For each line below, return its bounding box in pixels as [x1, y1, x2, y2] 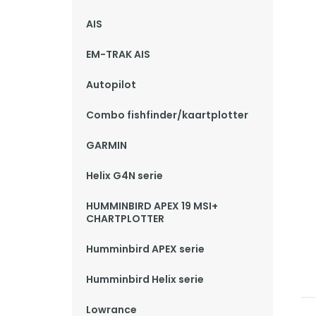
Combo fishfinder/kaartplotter [86, 108, 248, 122]
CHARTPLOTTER [86, 212, 164, 226]
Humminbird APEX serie [86, 242, 205, 256]
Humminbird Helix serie [86, 272, 204, 286]
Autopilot [86, 78, 136, 92]
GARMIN [86, 138, 127, 152]
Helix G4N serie [86, 169, 163, 183]
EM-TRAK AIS [86, 47, 150, 61]
